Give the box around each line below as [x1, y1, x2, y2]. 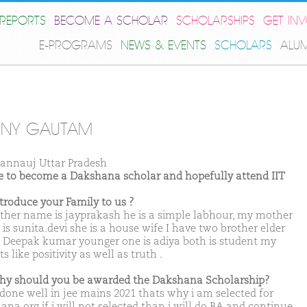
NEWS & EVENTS [121, 38, 206, 53]
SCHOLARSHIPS [176, 14, 255, 28]
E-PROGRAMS [39, 38, 112, 53]
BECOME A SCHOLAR [54, 14, 168, 28]
